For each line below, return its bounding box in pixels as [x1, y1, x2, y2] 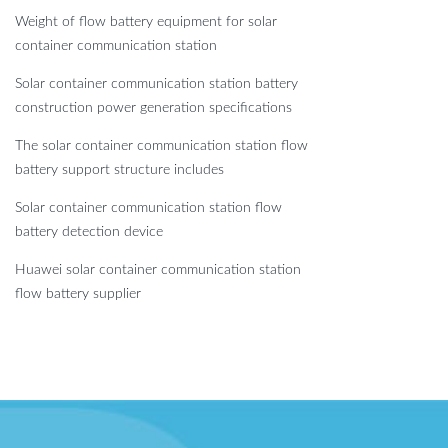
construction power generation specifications [15, 100, 292, 115]
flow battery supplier [15, 286, 141, 301]
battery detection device [15, 224, 163, 239]
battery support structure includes [15, 162, 224, 177]
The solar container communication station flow [15, 138, 308, 153]
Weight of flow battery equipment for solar [15, 14, 277, 29]
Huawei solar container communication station [15, 262, 301, 277]
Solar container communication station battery [15, 76, 298, 91]
